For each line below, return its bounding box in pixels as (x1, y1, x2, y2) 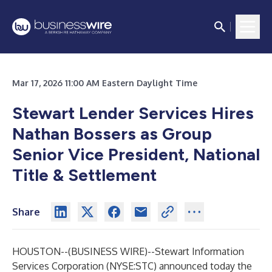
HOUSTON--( (12, 245, 71, 257)
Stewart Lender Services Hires (12, 103, 254, 123)
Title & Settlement (12, 165, 157, 185)
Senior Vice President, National (12, 144, 260, 165)
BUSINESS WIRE (71, 245, 144, 257)
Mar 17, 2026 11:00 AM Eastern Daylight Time (12, 78, 197, 88)
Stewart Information (155, 245, 244, 257)
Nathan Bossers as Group (12, 123, 212, 144)
